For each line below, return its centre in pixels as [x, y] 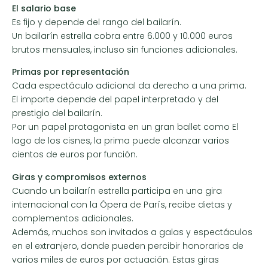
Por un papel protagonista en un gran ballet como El [125, 127]
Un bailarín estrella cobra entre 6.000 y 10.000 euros [122, 36]
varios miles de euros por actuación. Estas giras [115, 259]
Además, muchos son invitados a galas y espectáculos [132, 232]
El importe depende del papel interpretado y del [115, 100]
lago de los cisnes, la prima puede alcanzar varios [121, 141]
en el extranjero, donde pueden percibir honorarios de [128, 246]
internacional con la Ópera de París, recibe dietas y [122, 204]
